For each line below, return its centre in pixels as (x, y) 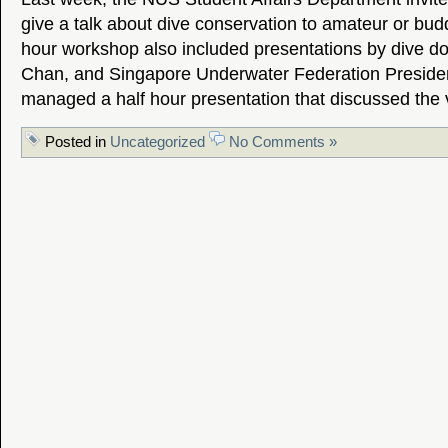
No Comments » (283, 142)
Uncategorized (157, 142)
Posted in (75, 142)
